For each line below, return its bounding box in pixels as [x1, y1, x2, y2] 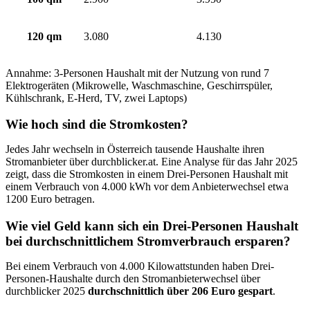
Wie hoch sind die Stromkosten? [6, 117, 188, 132]
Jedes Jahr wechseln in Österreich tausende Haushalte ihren [6, 143, 264, 156]
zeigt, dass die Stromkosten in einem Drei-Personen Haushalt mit [6, 168, 288, 181]
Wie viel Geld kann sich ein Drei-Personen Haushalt [6, 219, 298, 234]
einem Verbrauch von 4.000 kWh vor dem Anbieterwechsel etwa [6, 181, 289, 193]
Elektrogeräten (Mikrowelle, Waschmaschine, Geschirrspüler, [6, 79, 273, 91]
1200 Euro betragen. [6, 193, 95, 206]
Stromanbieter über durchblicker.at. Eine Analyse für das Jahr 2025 [6, 156, 298, 168]
